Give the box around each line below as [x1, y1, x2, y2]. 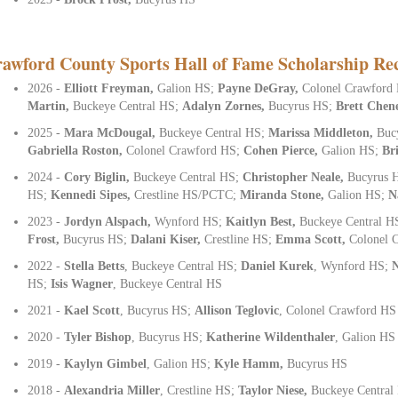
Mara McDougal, [64, 125, 160, 139]
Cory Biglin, [64, 170, 134, 184]
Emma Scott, [275, 232, 350, 246]
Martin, [28, 99, 74, 113]
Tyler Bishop [64, 330, 132, 344]
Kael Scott [64, 303, 121, 317]
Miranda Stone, [240, 187, 329, 202]
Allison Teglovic [195, 303, 280, 317]
